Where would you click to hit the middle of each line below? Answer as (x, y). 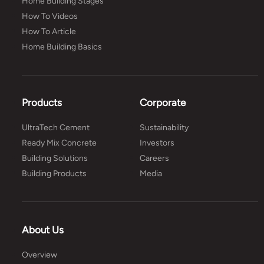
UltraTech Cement (55, 128)
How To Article (49, 32)
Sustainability (164, 128)
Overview (39, 255)
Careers (155, 159)
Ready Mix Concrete (59, 143)
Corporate (163, 103)
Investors (157, 143)
